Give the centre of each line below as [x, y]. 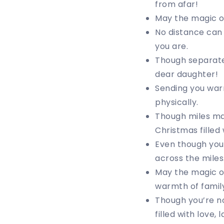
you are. [171, 46]
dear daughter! [186, 74]
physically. [177, 102]
